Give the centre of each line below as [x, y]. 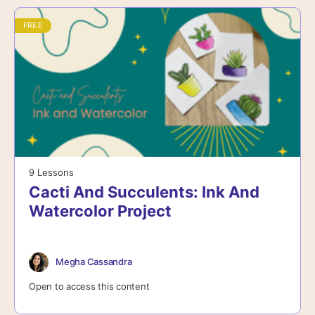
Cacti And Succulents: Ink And [144, 192]
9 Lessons [51, 172]
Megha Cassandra [94, 262]
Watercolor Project [100, 211]
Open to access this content [89, 286]
